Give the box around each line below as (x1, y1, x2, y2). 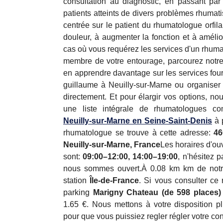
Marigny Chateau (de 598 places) (93, 188, 221, 197)
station (63, 176, 90, 185)
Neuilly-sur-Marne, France (63, 140, 160, 149)
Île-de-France (90, 176, 139, 185)
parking (63, 188, 93, 197)
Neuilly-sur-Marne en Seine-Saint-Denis (63, 116, 212, 125)
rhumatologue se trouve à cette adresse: (63, 128, 214, 137)
